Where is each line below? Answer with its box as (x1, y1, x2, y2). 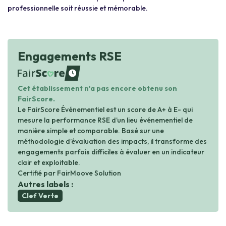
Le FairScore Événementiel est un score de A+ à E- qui (18, 105, 193, 114)
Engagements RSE (18, 48, 122, 64)
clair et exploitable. (18, 158, 80, 167)
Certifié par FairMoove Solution (18, 168, 121, 178)
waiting (17, 73, 36, 80)
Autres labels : (18, 179, 73, 189)
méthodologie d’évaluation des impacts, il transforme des (18, 137, 207, 146)
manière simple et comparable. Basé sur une (18, 126, 164, 135)
